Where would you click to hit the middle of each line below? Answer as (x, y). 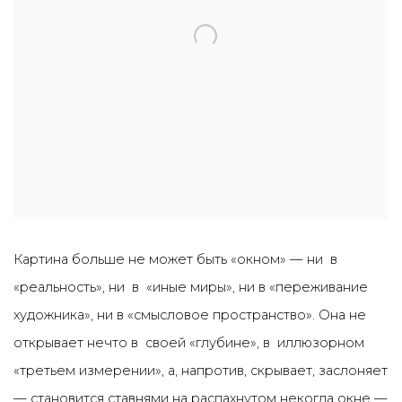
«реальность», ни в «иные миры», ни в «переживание (191, 287)
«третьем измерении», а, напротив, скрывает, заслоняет (201, 371)
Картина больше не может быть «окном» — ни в (177, 259)
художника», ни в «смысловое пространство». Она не (192, 315)
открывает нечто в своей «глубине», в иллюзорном (189, 343)
